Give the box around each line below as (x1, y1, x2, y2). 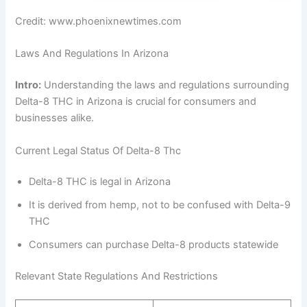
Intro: (15, 79, 42, 92)
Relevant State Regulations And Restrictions (15, 270, 219, 283)
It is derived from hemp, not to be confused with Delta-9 (29, 199, 291, 212)
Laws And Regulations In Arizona (15, 47, 169, 60)
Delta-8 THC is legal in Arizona (29, 175, 171, 188)
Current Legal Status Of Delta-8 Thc (15, 144, 182, 157)
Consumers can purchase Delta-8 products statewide (29, 238, 279, 251)
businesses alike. (15, 112, 95, 125)
